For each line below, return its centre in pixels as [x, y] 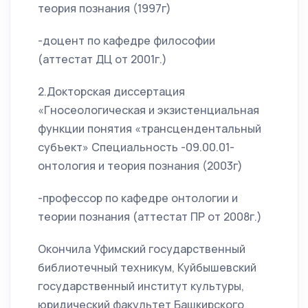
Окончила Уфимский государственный [142, 249]
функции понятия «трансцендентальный [150, 129]
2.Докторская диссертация [111, 92]
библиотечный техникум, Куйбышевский [147, 268]
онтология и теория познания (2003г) [140, 166]
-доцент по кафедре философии [126, 41]
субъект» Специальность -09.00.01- [136, 147]
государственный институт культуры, [141, 286]
